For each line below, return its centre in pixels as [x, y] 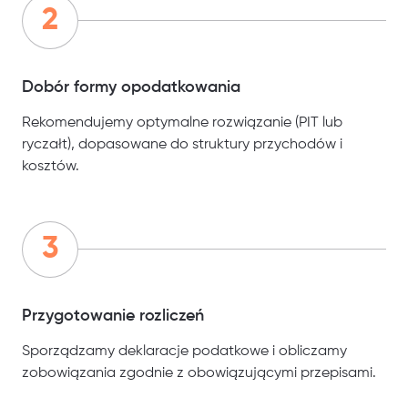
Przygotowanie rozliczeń [113, 316]
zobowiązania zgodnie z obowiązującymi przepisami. [199, 374]
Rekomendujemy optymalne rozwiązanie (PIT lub [182, 123]
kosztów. [51, 167]
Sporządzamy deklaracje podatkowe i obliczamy [184, 352]
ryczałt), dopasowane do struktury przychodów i [182, 145]
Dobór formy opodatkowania [131, 88]
